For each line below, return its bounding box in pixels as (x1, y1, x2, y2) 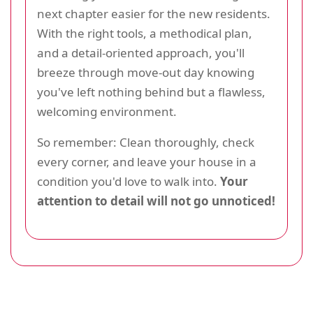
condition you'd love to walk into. (37, 173, 220, 189)
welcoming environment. (37, 103, 177, 119)
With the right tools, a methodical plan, (37, 24, 252, 41)
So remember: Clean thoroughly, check (37, 133, 254, 150)
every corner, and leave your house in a (37, 153, 256, 170)
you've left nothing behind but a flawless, (37, 83, 265, 100)
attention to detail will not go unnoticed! (37, 192, 275, 209)
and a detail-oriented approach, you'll (37, 44, 245, 61)
